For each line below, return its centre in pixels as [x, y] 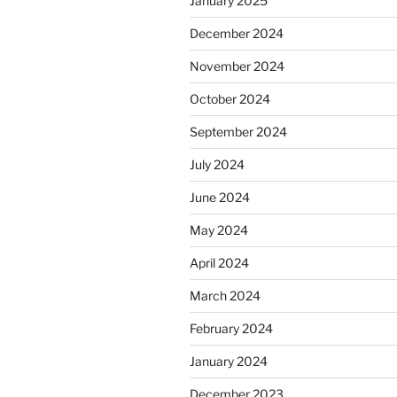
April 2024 [219, 263]
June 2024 [220, 198]
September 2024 [238, 132]
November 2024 [237, 66]
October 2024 [230, 99]
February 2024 [231, 329]
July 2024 [217, 165]
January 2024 [229, 362]
